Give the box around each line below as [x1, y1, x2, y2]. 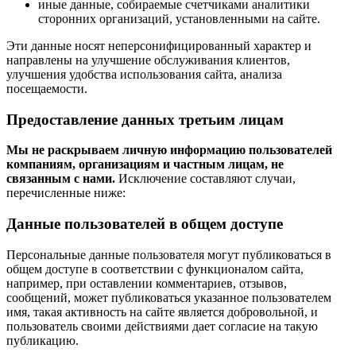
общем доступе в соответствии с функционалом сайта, [6, 261, 304, 276]
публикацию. [6, 333, 79, 347]
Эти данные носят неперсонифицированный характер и [6, 38, 311, 52]
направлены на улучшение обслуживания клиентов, [6, 52, 290, 67]
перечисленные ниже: [6, 186, 126, 200]
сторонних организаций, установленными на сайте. [38, 11, 320, 25]
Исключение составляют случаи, [115, 172, 296, 186]
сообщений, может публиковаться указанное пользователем [6, 290, 331, 304]
